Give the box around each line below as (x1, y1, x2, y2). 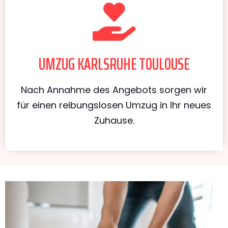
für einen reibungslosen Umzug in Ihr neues (17, 98, 211, 111)
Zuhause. (94, 113, 134, 127)
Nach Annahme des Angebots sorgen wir (21, 83, 207, 96)
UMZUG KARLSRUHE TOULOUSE (39, 51, 189, 77)
